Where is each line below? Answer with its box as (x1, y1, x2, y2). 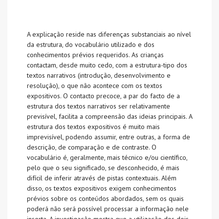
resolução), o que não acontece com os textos (27, 81, 162, 90)
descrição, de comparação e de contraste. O (27, 143, 156, 152)
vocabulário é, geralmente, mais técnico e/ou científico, (27, 153, 187, 162)
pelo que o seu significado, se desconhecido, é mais (27, 163, 179, 172)
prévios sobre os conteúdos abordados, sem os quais (27, 194, 184, 203)
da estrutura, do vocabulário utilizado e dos (27, 40, 154, 49)
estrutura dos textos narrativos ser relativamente (27, 102, 170, 110)
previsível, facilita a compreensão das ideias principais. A (27, 112, 192, 121)
